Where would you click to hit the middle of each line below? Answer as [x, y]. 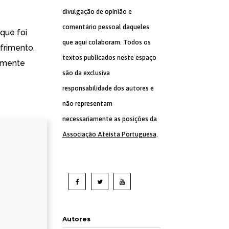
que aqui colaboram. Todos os [106, 42]
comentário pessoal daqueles [106, 27]
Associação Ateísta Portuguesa [109, 134]
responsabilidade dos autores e [108, 88]
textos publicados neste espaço [109, 58]
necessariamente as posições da [109, 119]
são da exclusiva [86, 73]
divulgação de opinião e [97, 12]
